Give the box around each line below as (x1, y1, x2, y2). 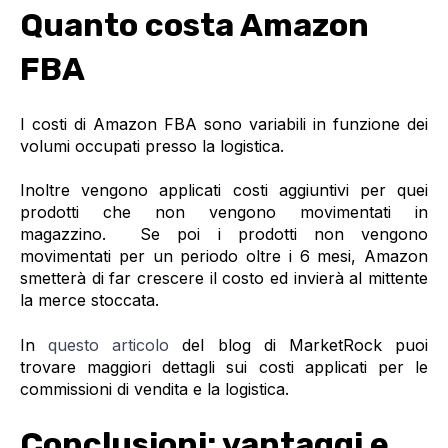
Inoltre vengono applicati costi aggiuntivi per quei (20, 180, 428, 201)
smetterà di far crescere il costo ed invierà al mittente (20, 268, 428, 289)
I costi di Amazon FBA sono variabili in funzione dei (20, 113, 428, 134)
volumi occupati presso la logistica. (20, 135, 284, 156)
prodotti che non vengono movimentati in (20, 202, 428, 223)
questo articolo (48, 334, 170, 355)
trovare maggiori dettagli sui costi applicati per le (20, 356, 428, 377)
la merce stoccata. (20, 290, 159, 311)
